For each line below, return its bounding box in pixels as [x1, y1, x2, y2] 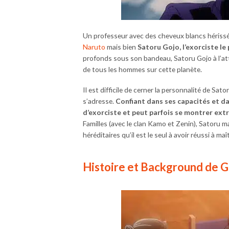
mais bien [105, 42, 136, 51]
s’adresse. [83, 96, 116, 105]
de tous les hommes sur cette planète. [83, 64, 202, 74]
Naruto [83, 42, 105, 51]
